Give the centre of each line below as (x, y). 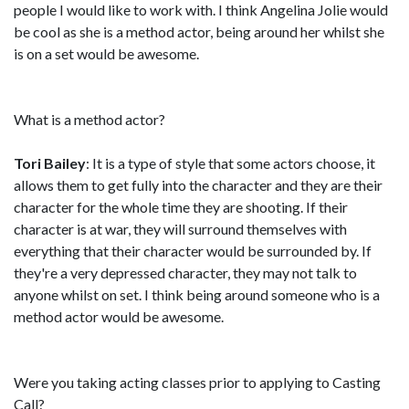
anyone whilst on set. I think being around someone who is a (197, 294)
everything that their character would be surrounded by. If (193, 251)
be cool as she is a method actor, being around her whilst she (199, 31)
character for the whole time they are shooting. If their (181, 207)
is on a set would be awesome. (106, 53)
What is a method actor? (89, 119)
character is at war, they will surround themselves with (180, 229)
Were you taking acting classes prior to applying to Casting (197, 382)
